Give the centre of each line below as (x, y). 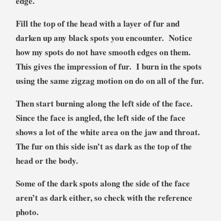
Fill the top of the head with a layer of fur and (97, 23)
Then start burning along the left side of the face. (105, 103)
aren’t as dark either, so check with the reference (104, 197)
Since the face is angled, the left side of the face (100, 117)
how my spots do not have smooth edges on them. (104, 52)
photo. (27, 212)
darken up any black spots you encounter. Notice (104, 37)
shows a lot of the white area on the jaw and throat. (108, 132)
